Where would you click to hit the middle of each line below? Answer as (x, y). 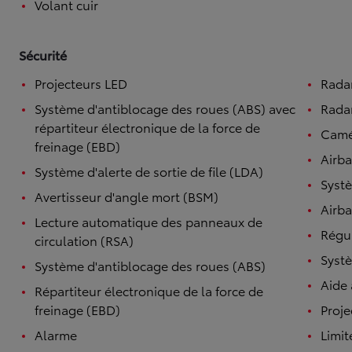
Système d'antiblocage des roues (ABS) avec (165, 108)
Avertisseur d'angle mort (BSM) (126, 196)
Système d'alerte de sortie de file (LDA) (149, 171)
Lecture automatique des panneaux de (148, 221)
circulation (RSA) (84, 240)
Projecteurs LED (81, 83)
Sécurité (43, 55)
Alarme (56, 334)
